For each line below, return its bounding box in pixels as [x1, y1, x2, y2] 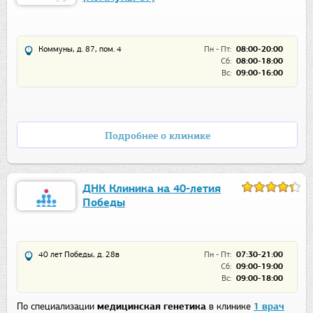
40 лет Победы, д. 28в [38, 249, 119, 260]
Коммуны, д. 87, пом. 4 [38, 44, 122, 54]
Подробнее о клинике [104, 130, 210, 143]
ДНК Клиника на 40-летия [82, 182, 221, 196]
